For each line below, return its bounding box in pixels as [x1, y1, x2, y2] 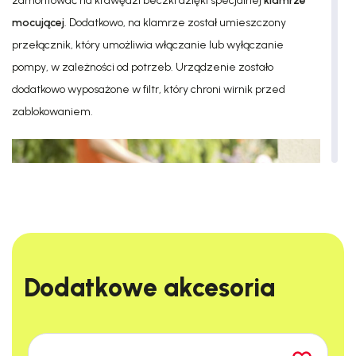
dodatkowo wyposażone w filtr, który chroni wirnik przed [12, 83, 285, 96]
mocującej [12, 16, 64, 29]
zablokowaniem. [12, 105, 93, 118]
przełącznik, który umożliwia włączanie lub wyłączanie [12, 38, 284, 52]
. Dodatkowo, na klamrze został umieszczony [64, 16, 286, 29]
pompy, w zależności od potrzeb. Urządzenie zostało [12, 60, 273, 74]
